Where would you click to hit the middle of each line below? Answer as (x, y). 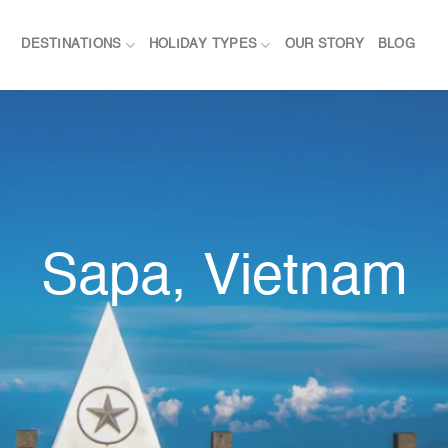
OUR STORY (324, 44)
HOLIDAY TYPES (203, 44)
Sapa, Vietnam (224, 279)
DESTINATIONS (71, 44)
